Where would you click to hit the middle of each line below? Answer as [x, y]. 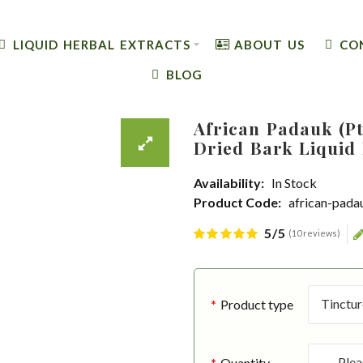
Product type [256, 304]
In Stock [294, 183]
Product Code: [237, 202]
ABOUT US [270, 44]
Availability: [229, 183]
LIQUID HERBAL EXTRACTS [101, 44]
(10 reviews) [315, 233]
